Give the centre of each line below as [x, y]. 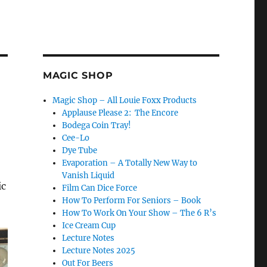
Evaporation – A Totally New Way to [130, 163]
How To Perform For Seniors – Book [132, 201]
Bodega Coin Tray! [97, 125]
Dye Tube [80, 150]
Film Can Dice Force [100, 188]
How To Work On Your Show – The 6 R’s [139, 213]
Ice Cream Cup [89, 226]
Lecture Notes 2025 [99, 251]
